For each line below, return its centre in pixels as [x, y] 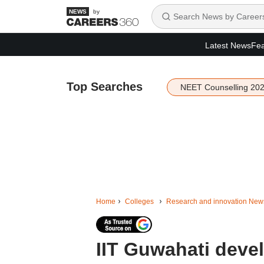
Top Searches [104, 87]
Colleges [139, 202]
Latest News [228, 45]
